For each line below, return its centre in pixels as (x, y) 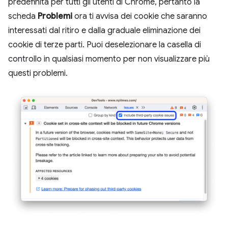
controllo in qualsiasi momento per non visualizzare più (109, 59)
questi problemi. (38, 73)
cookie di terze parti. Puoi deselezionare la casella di (105, 45)
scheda (23, 16)
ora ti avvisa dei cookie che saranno (140, 16)
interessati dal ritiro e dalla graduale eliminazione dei (104, 31)
